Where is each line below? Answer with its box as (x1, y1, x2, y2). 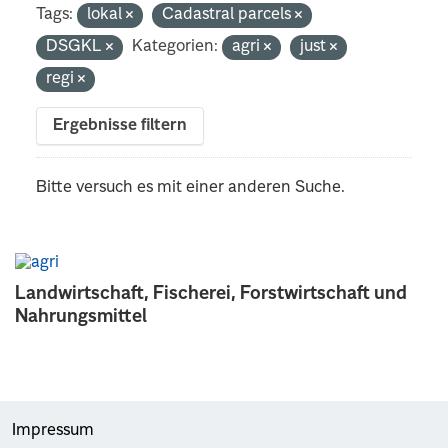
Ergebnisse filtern (53, 117, 188, 134)
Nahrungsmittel (15, 307, 147, 326)
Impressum (12, 422, 94, 439)
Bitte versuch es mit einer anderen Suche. (36, 179, 346, 196)
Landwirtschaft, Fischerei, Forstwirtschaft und (15, 284, 407, 303)
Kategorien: (132, 38, 219, 55)
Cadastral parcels (162, 6, 296, 23)
